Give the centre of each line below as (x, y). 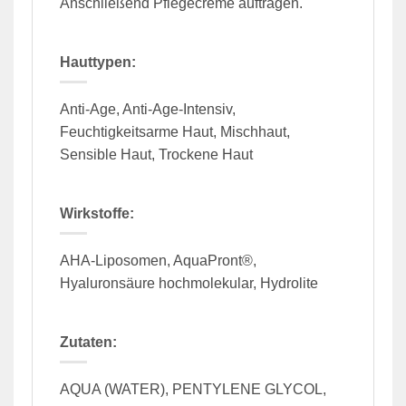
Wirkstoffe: (97, 213)
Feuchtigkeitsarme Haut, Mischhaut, (175, 131)
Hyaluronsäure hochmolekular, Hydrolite (189, 283)
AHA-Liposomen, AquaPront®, (158, 260)
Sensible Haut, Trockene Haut (156, 154)
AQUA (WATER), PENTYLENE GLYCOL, (193, 389)
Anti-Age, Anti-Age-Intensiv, (148, 109)
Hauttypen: (98, 62)
